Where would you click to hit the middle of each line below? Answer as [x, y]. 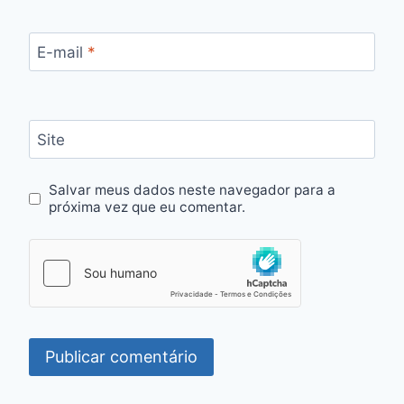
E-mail [62, 53]
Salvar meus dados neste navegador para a [193, 190]
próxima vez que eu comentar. [147, 207]
